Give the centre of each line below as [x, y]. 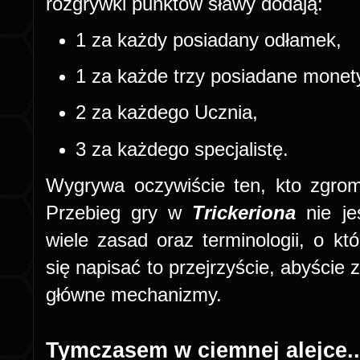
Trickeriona [250, 212]
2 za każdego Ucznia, [167, 112]
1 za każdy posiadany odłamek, [209, 39]
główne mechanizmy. [134, 294]
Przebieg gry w [119, 212]
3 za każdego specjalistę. [182, 149]
